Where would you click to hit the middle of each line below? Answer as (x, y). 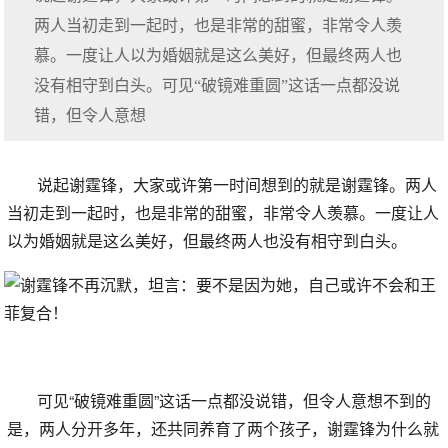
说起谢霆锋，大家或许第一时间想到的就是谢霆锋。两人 (237, 184)
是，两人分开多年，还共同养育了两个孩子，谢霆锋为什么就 (223, 428)
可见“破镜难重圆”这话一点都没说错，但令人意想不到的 (234, 400)
